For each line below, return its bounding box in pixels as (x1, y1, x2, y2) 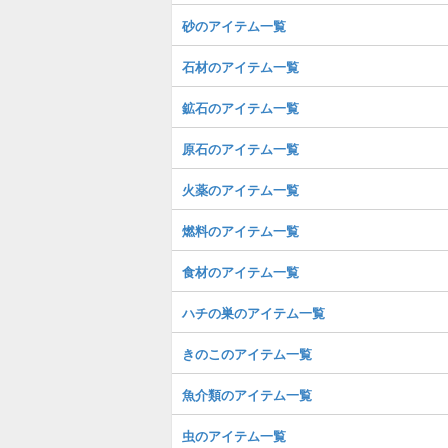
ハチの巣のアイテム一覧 (182, 303, 325, 322)
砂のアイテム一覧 (182, 16, 286, 35)
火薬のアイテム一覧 (182, 180, 299, 199)
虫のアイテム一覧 (182, 426, 286, 445)
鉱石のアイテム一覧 (182, 98, 299, 117)
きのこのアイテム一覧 (182, 344, 312, 363)
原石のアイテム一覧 (182, 139, 299, 158)
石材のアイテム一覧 (182, 57, 299, 76)
